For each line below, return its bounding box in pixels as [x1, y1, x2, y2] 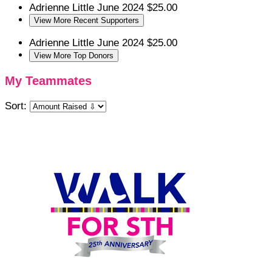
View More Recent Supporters [34, 16, 139, 25]
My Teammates [5, 73, 92, 87]
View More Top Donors [34, 51, 114, 61]
